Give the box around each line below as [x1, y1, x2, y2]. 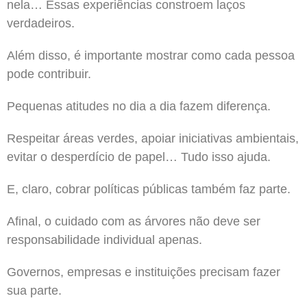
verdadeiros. [7, 16, 75, 30]
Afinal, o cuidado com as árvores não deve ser [7, 214, 260, 228]
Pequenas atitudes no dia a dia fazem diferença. [7, 99, 271, 113]
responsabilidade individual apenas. [7, 232, 202, 247]
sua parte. [7, 283, 62, 297]
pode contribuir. [7, 66, 91, 81]
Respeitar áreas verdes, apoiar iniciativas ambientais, [7, 131, 299, 145]
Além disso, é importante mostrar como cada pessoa [7, 48, 295, 62]
